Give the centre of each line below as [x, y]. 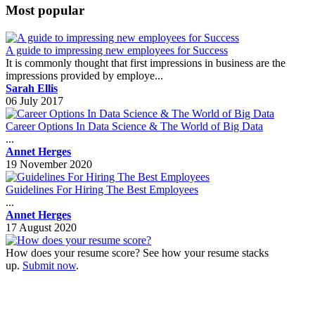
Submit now [49, 265]
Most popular [45, 11]
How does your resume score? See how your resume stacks [137, 252]
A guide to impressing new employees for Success [117, 50]
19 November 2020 [49, 164]
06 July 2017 [34, 101]
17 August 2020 [41, 227]
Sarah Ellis [32, 88]
